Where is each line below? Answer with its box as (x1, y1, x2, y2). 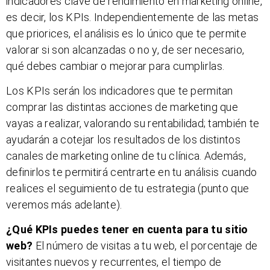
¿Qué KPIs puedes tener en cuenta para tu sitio (6, 223, 248, 236)
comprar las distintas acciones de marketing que (6, 100, 239, 113)
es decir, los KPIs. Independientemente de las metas (6, 10, 259, 24)
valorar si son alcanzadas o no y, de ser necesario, (6, 43, 245, 56)
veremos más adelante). (6, 198, 122, 211)
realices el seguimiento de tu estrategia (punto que (6, 181, 250, 195)
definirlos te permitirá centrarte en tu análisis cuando (6, 165, 257, 178)
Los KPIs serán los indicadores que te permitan (6, 84, 233, 97)
